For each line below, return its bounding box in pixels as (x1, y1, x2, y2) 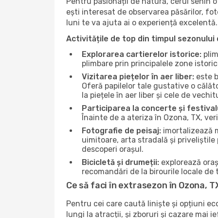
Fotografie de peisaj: (82, 126, 161, 135)
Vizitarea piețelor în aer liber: (82, 72, 194, 81)
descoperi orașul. (82, 145, 144, 154)
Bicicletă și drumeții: (82, 158, 159, 167)
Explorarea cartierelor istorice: (82, 50, 201, 59)
